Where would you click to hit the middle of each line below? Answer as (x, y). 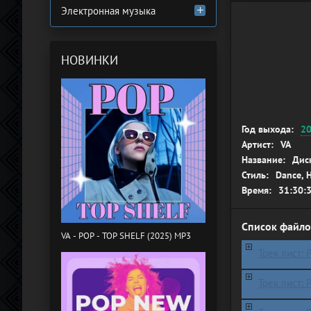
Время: (257, 190)
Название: (263, 159)
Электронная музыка (108, 11)
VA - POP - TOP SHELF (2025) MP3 (126, 236)
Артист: (258, 144)
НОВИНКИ (90, 60)
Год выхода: (268, 129)
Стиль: (255, 175)
